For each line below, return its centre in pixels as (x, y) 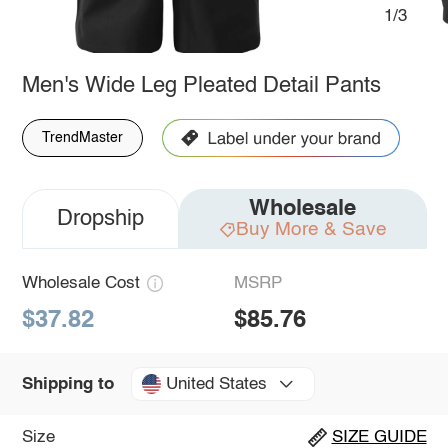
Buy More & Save (311, 229)
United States (216, 384)
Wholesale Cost (80, 283)
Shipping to (67, 384)
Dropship (100, 218)
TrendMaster (82, 137)
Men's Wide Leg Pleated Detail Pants (201, 85)
